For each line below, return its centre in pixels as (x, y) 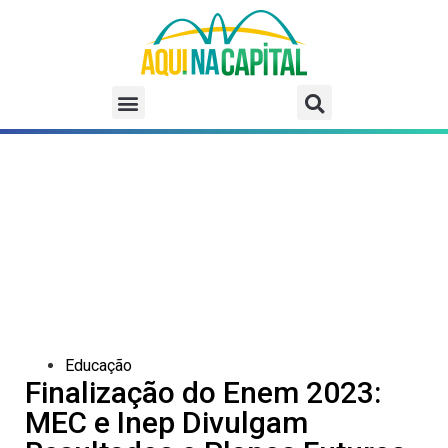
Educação (98, 366)
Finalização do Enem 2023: (203, 393)
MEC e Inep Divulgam (166, 423)
